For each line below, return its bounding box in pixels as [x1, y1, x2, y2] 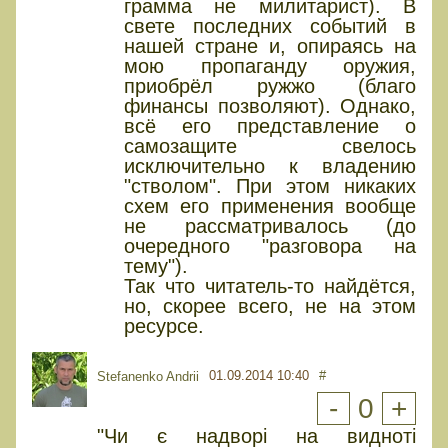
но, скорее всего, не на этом [124, 295, 416, 318]
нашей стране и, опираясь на [124, 35, 416, 58]
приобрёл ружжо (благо [124, 75, 416, 98]
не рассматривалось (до [124, 215, 416, 238]
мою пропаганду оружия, [124, 55, 416, 78]
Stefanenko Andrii [97, 369, 199, 385]
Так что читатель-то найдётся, [124, 275, 416, 298]
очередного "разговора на [124, 235, 416, 258]
